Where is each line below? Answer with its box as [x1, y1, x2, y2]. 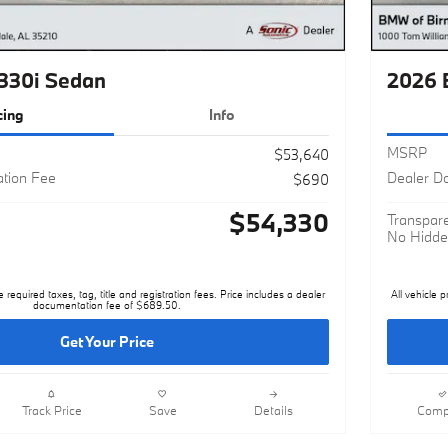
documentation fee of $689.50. [33, 298, 181, 313]
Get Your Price [60, 332, 154, 352]
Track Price [21, 401, 82, 418]
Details [254, 401, 293, 418]
